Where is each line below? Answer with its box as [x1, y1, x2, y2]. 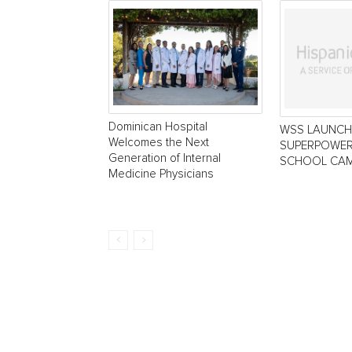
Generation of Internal [108, 152, 221, 164]
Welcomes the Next [108, 136, 209, 148]
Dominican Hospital [108, 120, 207, 133]
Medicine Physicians [108, 167, 214, 180]
